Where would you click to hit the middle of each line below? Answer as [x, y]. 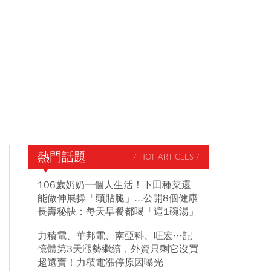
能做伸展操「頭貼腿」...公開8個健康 [118, 198]
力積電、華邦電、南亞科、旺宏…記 [115, 236]
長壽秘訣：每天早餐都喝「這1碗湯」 [118, 212]
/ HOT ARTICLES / [166, 157]
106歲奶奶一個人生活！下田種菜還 [114, 185]
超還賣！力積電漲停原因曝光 [100, 263]
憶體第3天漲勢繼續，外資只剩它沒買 [118, 249]
